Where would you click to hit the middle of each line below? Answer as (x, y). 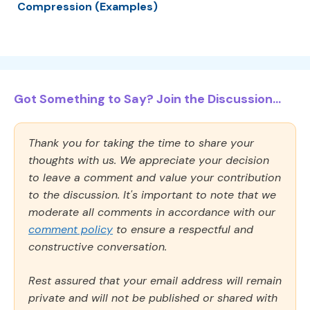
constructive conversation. (98, 246)
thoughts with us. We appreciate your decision (149, 160)
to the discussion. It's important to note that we (152, 194)
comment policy (71, 229)
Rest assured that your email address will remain (155, 280)
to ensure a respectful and (183, 229)
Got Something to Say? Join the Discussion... (147, 99)
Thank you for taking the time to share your (141, 143)
